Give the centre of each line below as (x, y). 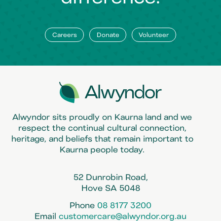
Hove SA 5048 (110, 188)
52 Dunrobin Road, (110, 177)
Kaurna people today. (102, 149)
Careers (64, 34)
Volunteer (154, 34)
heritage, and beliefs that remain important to (102, 139)
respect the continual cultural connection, (102, 128)
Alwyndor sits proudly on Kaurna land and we (102, 117)
